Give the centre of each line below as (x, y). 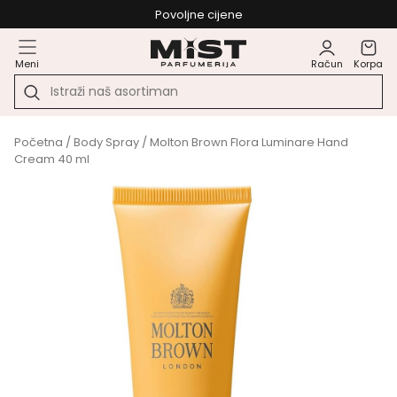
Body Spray (106, 142)
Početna (39, 142)
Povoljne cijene (198, 15)
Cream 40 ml (52, 159)
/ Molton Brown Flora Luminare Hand (244, 142)
